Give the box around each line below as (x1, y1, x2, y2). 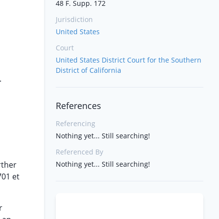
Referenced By (56, 147, 103, 156)
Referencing (56, 119, 95, 128)
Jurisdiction (56, 15, 93, 24)
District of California (56, 66, 121, 75)
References (56, 100, 101, 111)
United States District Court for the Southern (56, 55, 201, 65)
